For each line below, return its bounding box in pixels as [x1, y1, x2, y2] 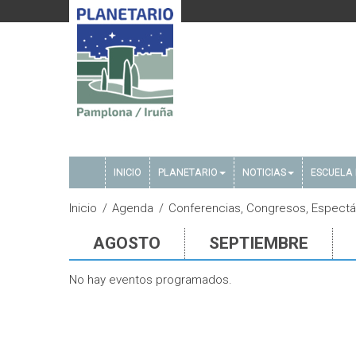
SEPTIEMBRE [209, 234, 308, 253]
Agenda [112, 201, 153, 215]
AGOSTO [93, 234, 161, 253]
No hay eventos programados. [69, 273, 232, 287]
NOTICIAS [242, 166, 286, 178]
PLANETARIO [158, 166, 218, 178]
